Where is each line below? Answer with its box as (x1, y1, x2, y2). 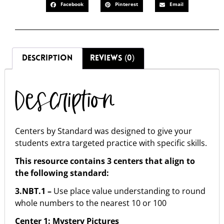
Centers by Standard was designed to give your (15, 125, 192, 136)
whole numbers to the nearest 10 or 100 (15, 197, 166, 208)
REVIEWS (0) (89, 54, 134, 62)
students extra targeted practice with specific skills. (15, 137, 207, 148)
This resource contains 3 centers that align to (15, 155, 195, 166)
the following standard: (15, 167, 109, 178)
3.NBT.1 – (15, 185, 53, 196)
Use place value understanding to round (53, 185, 205, 196)
